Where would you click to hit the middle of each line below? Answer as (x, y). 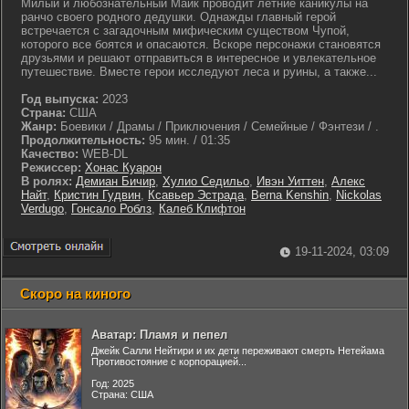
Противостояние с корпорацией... (169, 362)
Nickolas (359, 195)
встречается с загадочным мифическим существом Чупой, (185, 31)
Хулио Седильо (206, 181)
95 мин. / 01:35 (188, 140)
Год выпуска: (60, 99)
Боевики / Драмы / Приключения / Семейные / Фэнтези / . (218, 126)
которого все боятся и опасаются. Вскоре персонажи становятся (201, 44)
